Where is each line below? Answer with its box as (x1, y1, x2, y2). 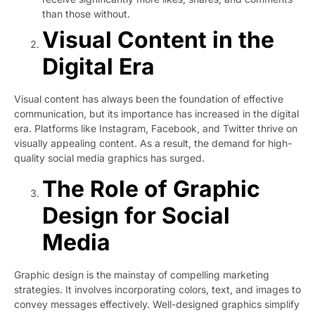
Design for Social (42, 201, 230, 229)
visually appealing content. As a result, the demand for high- (14, 137, 292, 150)
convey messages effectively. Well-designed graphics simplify (14, 297, 300, 310)
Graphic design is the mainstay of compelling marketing (14, 268, 269, 281)
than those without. (42, 8, 130, 20)
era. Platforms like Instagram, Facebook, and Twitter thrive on (14, 122, 297, 135)
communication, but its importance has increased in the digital (14, 108, 299, 120)
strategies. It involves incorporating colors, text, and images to (14, 283, 301, 295)
